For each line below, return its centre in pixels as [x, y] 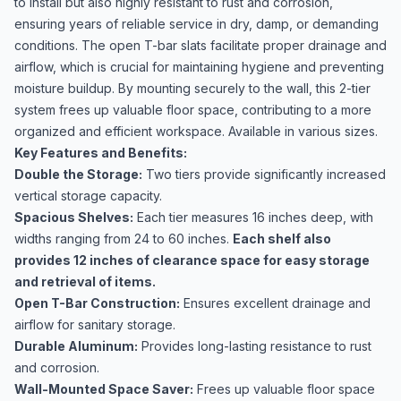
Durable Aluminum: [76, 346]
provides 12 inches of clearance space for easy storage [192, 260]
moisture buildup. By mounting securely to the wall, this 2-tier [192, 88]
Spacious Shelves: [74, 217]
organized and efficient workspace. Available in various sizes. [196, 131]
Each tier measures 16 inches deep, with [253, 217]
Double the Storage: [78, 174]
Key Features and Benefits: [101, 153]
